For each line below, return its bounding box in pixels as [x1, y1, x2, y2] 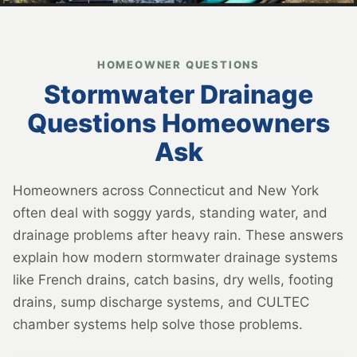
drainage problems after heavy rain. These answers [13, 226, 343, 243]
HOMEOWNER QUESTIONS [96, 57, 261, 71]
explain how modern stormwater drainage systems [13, 249, 338, 265]
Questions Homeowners [27, 107, 330, 139]
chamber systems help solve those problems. [13, 316, 303, 332]
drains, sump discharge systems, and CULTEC [13, 293, 309, 310]
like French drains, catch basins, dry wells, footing [13, 271, 333, 288]
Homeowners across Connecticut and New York [13, 182, 319, 198]
